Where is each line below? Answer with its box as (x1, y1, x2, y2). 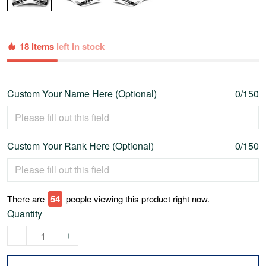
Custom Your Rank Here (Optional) (7, 139, 154, 153)
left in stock (56, 40, 104, 53)
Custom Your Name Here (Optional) (7, 87, 157, 101)
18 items (20, 40, 56, 53)
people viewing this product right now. (66, 192, 210, 205)
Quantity (7, 207, 42, 221)
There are (7, 192, 45, 205)
